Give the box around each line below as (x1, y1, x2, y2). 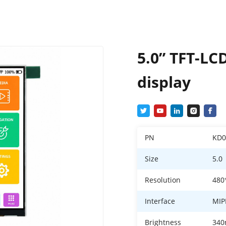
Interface (145, 196, 176, 206)
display (137, 72, 191, 93)
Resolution (145, 175, 181, 185)
